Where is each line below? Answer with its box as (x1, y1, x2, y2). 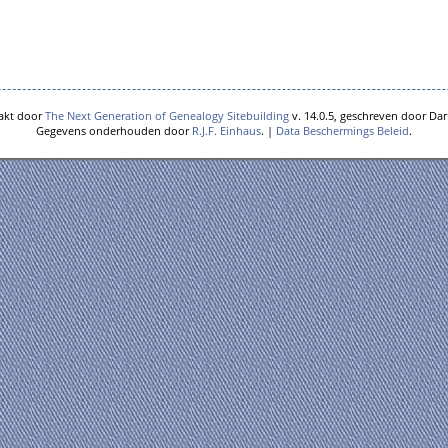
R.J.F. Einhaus (192, 123, 261, 138)
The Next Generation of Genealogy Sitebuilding (44, 108, 289, 123)
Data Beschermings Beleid (276, 123, 409, 138)
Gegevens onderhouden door (36, 123, 192, 138)
